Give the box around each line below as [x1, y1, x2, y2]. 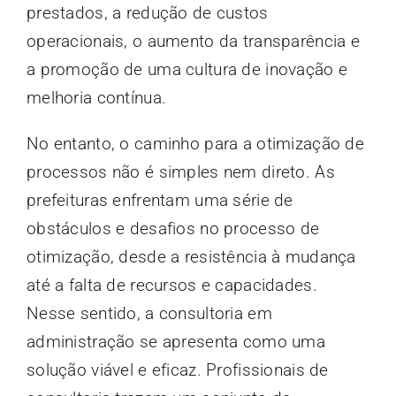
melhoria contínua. [26, 88, 167, 109]
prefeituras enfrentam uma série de [26, 190, 293, 211]
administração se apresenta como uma [26, 331, 325, 353]
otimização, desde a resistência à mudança [26, 247, 356, 268]
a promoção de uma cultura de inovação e [26, 59, 348, 80]
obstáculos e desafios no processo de [26, 218, 320, 240]
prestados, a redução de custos [26, 3, 269, 24]
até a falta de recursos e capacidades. [26, 275, 317, 296]
